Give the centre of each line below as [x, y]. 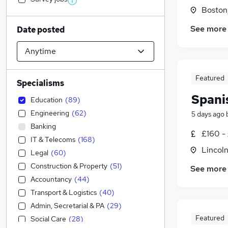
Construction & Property [69, 166]
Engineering [50, 113]
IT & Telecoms [53, 139]
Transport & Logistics [64, 192]
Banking [43, 126]
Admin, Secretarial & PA [67, 206]
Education [47, 100]
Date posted [41, 30]
